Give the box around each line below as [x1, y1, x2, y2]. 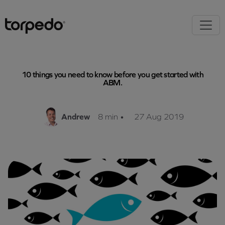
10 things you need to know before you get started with [21, 70, 204, 79]
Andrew [61, 112, 90, 121]
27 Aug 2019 [132, 112, 184, 121]
